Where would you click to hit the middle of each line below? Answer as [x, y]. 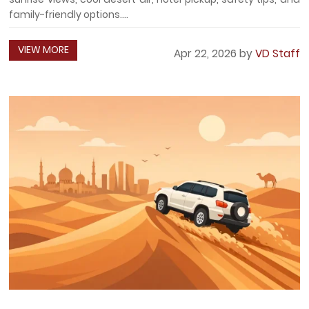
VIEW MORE [43, 50]
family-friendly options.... [69, 15]
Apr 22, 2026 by [214, 54]
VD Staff [277, 54]
